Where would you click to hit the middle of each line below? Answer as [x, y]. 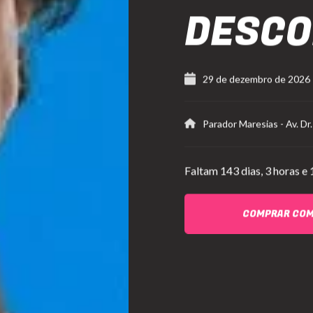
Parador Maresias [241, 124]
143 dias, [241, 170]
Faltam [202, 170]
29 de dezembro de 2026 [256, 79]
